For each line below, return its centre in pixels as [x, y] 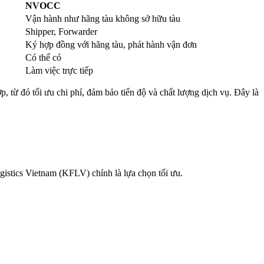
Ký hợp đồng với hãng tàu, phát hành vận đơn [111, 45]
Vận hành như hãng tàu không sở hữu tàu [103, 19]
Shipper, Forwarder [61, 32]
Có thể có [43, 58]
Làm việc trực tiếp [59, 71]
